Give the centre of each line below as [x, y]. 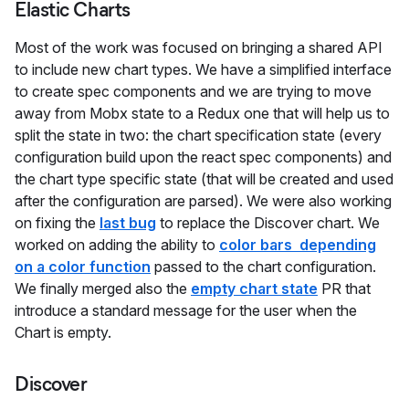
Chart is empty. [65, 332]
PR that [344, 288]
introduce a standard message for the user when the [186, 310]
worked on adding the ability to [117, 244]
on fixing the [57, 222]
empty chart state [254, 288]
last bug [128, 222]
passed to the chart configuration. [263, 266]
